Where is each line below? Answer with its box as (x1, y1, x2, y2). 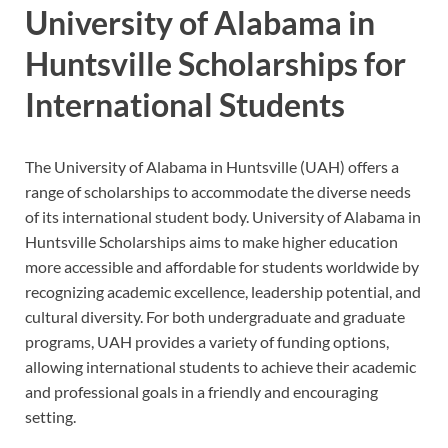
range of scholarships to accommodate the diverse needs (25, 181, 411, 201)
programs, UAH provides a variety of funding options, (25, 331, 389, 351)
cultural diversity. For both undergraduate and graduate (25, 306, 405, 326)
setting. (25, 406, 76, 426)
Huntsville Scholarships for (25, 43, 406, 83)
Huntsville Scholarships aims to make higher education (25, 231, 398, 251)
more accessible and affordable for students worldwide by (25, 256, 419, 276)
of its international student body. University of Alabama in (25, 206, 421, 226)
